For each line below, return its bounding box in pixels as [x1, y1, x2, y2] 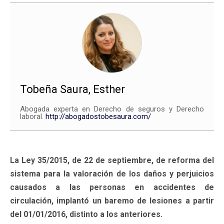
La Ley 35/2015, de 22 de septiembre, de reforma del [10, 155, 214, 165]
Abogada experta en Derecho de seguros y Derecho [20, 104, 204, 113]
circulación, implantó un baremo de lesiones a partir [10, 195, 214, 205]
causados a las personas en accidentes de [10, 182, 214, 192]
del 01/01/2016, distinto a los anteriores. [10, 209, 162, 219]
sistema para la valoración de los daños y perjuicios [10, 168, 214, 178]
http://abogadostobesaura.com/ [45, 111, 151, 121]
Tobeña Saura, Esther [20, 82, 125, 95]
